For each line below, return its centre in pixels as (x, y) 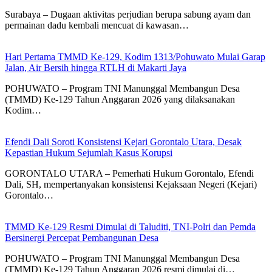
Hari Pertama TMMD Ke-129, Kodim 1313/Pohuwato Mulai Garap (135, 57)
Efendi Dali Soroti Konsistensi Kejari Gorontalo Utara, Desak (123, 142)
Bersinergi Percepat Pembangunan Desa (82, 238)
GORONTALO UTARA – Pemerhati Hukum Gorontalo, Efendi (129, 174)
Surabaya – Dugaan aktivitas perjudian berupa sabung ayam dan (128, 15)
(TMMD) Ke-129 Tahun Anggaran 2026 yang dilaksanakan (120, 100)
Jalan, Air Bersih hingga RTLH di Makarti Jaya (96, 68)
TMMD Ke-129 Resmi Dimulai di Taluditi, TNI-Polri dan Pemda (130, 227)
